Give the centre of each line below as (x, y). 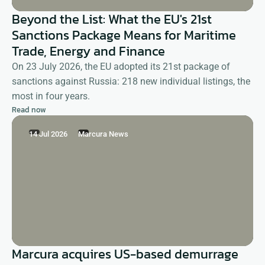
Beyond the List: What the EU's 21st (112, 20)
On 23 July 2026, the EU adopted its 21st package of (121, 67)
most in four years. (51, 96)
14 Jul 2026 (48, 134)
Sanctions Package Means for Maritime (124, 35)
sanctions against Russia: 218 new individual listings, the (131, 82)
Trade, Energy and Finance (88, 51)
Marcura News (103, 134)
